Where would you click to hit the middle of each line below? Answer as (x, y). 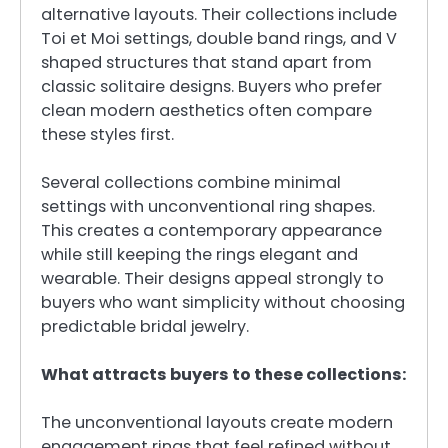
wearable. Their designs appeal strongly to (212, 278)
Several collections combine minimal (191, 182)
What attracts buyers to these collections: (223, 374)
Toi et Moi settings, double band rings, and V (219, 38)
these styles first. (107, 134)
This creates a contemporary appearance (211, 230)
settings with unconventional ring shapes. (208, 206)
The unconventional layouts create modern (217, 423)
